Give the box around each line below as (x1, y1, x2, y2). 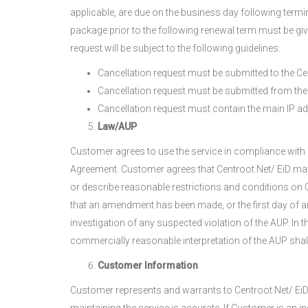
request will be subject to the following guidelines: (70, 43, 280, 54)
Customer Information (98, 260, 198, 271)
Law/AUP (98, 121, 137, 132)
